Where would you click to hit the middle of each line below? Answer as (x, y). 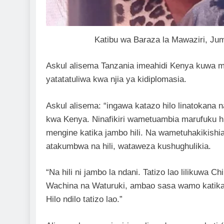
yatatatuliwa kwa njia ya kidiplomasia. (116, 79)
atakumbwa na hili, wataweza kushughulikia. (128, 146)
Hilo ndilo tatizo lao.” (84, 199)
